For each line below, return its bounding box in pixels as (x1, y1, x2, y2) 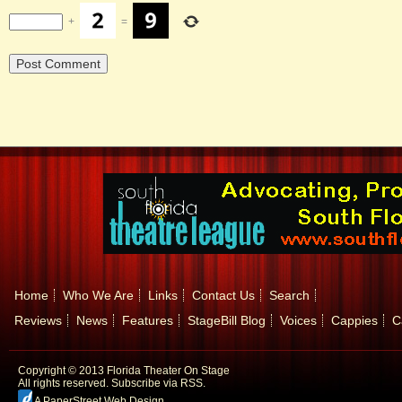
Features (122, 313, 173, 328)
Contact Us (192, 288, 255, 303)
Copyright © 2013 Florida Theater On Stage (18, 364, 230, 378)
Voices (280, 313, 317, 328)
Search (269, 288, 310, 303)
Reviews (14, 313, 62, 328)
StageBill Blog (188, 313, 266, 328)
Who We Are (63, 288, 134, 303)
